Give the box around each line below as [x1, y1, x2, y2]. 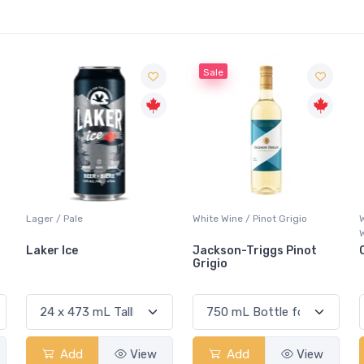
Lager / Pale [25, 212, 83, 224]
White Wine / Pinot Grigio [192, 212, 307, 224]
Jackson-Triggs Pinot [192, 243, 317, 258]
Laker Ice [25, 243, 78, 258]
